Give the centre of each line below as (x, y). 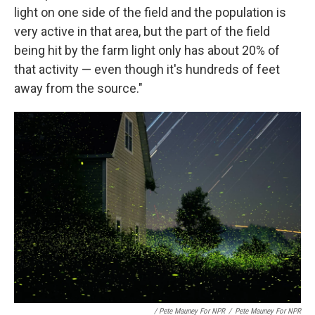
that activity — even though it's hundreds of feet (147, 70)
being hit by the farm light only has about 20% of (147, 51)
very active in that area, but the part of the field (142, 32)
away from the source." (78, 89)
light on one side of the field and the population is (150, 13)
